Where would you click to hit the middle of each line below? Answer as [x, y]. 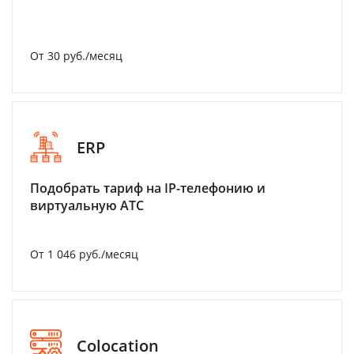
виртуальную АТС [87, 205]
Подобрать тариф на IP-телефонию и [148, 188]
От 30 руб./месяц [76, 56]
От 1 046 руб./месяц [84, 254]
